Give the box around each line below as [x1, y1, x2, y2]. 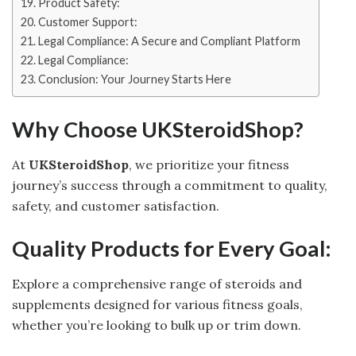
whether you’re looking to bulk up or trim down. [12, 317, 301, 334]
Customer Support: [37, 15, 137, 29]
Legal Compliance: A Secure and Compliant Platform [37, 34, 300, 48]
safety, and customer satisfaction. [12, 198, 219, 215]
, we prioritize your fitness [129, 157, 289, 173]
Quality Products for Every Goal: [12, 234, 331, 261]
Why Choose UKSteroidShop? [12, 115, 304, 142]
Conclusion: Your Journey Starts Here [37, 72, 231, 86]
